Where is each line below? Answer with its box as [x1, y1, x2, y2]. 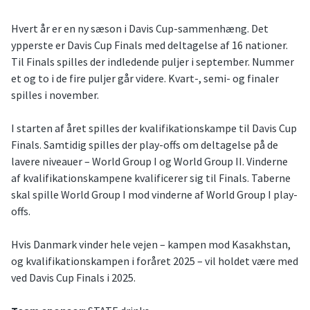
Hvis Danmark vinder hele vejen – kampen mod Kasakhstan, [11, 237, 291, 252]
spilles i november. [11, 88, 99, 102]
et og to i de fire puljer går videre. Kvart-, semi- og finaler [11, 71, 279, 86]
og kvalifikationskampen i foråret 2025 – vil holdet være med [11, 254, 298, 268]
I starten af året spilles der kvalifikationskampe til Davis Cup [11, 121, 297, 136]
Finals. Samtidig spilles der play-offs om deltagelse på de [11, 138, 278, 152]
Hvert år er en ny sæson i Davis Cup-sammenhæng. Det [11, 21, 268, 36]
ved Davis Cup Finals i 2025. [11, 271, 136, 285]
